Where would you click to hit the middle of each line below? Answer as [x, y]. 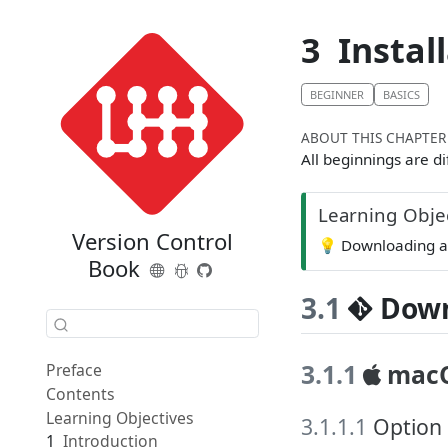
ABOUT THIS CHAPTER [373, 138]
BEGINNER [337, 94]
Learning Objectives [119, 417]
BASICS [401, 94]
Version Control [152, 240]
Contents [80, 393]
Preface [73, 370]
